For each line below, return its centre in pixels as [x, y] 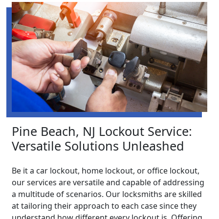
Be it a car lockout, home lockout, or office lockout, [106, 171]
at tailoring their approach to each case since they [104, 206]
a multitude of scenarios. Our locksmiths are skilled [107, 194]
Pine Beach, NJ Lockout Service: [102, 131]
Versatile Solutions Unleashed [98, 146]
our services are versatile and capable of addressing [108, 183]
